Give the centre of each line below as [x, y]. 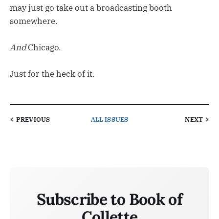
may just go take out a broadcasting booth [91, 8]
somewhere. [34, 21]
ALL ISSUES [109, 119]
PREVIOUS [33, 119]
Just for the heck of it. [52, 74]
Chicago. [44, 47]
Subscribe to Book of [109, 199]
